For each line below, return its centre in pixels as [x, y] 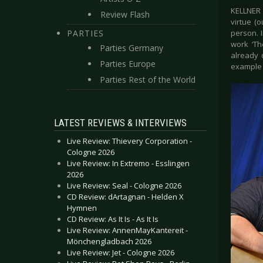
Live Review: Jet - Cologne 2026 [121, 252]
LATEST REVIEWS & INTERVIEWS [120, 123]
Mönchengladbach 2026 [109, 241]
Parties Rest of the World [148, 80]
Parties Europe [128, 64]
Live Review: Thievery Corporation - [129, 141]
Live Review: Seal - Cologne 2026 [124, 186]
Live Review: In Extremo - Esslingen [128, 163]
